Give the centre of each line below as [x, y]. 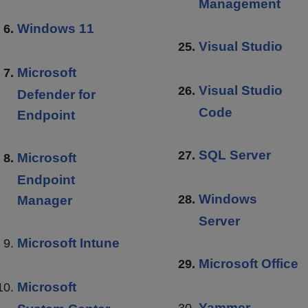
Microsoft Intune [68, 243]
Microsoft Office [249, 263]
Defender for [56, 94]
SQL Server [235, 155]
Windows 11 [56, 28]
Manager [45, 200]
